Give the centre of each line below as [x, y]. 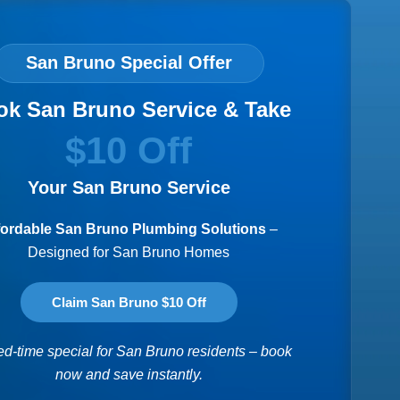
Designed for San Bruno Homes [129, 252]
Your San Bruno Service [129, 187]
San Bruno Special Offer [129, 62]
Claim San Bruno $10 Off [129, 303]
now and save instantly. [129, 375]
